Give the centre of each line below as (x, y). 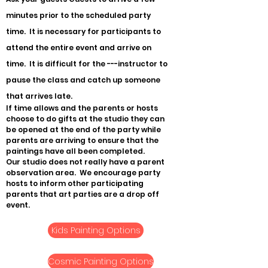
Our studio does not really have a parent (85, 162)
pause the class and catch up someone (83, 80)
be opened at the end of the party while (83, 130)
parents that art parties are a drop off (83, 194)
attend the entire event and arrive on (79, 48)
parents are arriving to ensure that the (82, 140)
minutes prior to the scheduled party (78, 15)
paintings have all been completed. (75, 151)
